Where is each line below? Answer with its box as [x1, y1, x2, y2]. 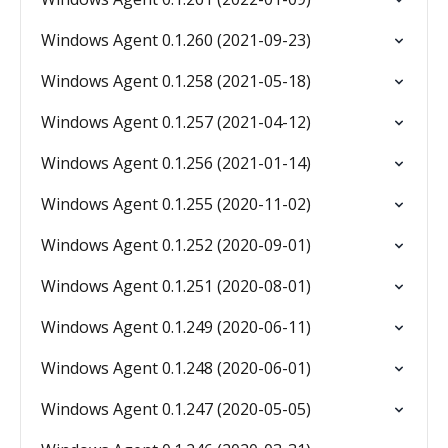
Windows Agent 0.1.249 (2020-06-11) [41, 316, 311, 338]
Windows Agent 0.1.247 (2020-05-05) [41, 398, 311, 420]
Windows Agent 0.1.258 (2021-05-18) [41, 70, 311, 92]
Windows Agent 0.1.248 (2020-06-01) [41, 357, 311, 379]
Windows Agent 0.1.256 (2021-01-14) [41, 152, 311, 174]
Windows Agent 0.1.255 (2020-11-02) [41, 193, 311, 215]
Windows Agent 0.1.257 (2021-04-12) [41, 111, 311, 133]
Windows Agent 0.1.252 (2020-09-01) [41, 234, 311, 256]
